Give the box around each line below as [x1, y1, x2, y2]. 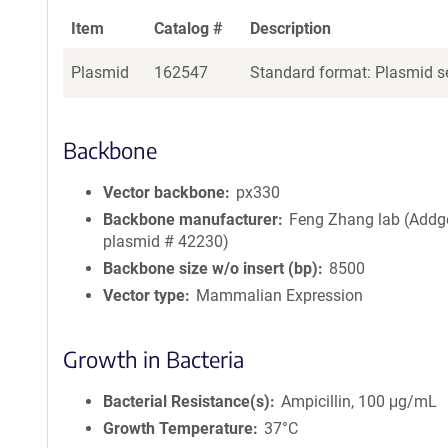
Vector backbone [103, 183, 225, 202]
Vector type [103, 286, 185, 305]
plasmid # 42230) [103, 232, 229, 251]
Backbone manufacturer [103, 210, 278, 229]
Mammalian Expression [196, 286, 364, 305]
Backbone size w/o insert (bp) [103, 259, 318, 278]
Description [250, 19, 331, 38]
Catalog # [154, 19, 223, 38]
